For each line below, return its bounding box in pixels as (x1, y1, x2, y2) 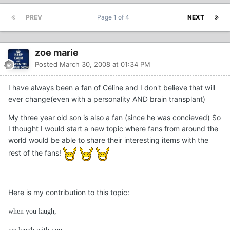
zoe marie (35, 47, 79, 59)
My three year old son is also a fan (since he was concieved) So (8, 113, 221, 122)
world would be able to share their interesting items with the (8, 136, 208, 145)
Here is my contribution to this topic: (8, 188, 129, 197)
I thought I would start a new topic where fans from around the (8, 124, 218, 133)
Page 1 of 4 (97, 13, 132, 22)
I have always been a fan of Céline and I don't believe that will (8, 83, 215, 92)
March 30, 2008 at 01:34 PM (60, 60, 150, 69)
